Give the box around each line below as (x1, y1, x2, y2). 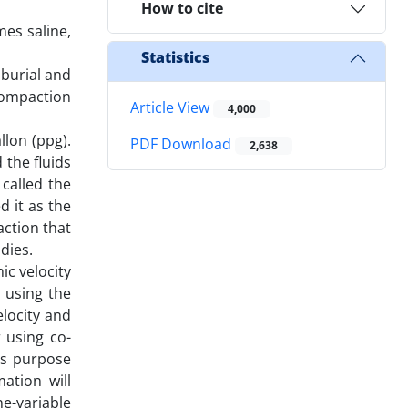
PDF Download (130, 134, 235, 155)
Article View (130, 97, 213, 117)
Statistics (141, 47, 209, 68)
